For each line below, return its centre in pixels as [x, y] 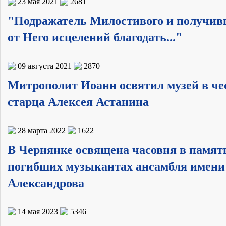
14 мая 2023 [38, 211]
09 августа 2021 [45, 66]
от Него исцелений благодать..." [95, 38]
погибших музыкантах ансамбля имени [116, 166]
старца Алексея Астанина [78, 102]
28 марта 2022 [42, 130]
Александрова [46, 183]
